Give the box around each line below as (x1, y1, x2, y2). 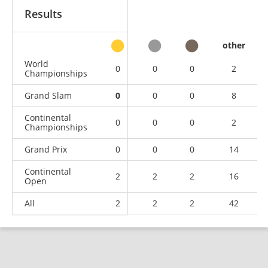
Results (25, 6, 62, 21)
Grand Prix (25, 143, 67, 155)
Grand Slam (25, 89, 72, 101)
